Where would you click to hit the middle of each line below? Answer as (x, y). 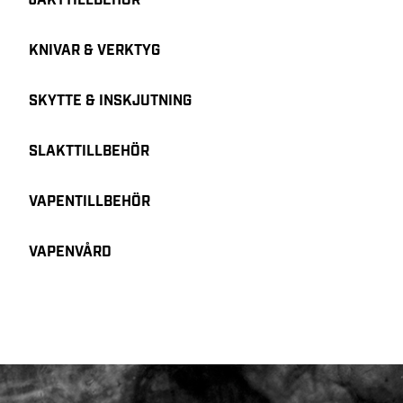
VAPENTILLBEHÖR (90, 202)
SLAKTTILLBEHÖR (89, 152)
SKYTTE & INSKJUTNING (110, 101)
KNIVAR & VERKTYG (94, 51)
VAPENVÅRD (70, 252)
